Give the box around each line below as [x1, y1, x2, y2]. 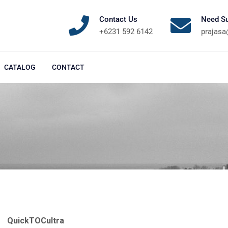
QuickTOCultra [7, 216, 65, 226]
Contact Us [99, 15, 137, 24]
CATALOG [4, 63, 36, 71]
